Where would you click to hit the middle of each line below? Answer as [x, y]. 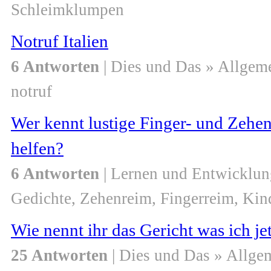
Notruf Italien [60, 41]
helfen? [37, 149]
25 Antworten [59, 256]
